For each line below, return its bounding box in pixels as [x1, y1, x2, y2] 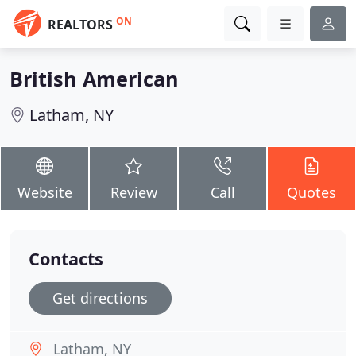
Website [17, 183, 72, 202]
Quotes [287, 183, 336, 202]
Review [110, 183, 157, 202]
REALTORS [48, 16, 113, 33]
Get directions [52, 288, 148, 308]
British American [10, 65, 179, 92]
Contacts [29, 247, 103, 270]
